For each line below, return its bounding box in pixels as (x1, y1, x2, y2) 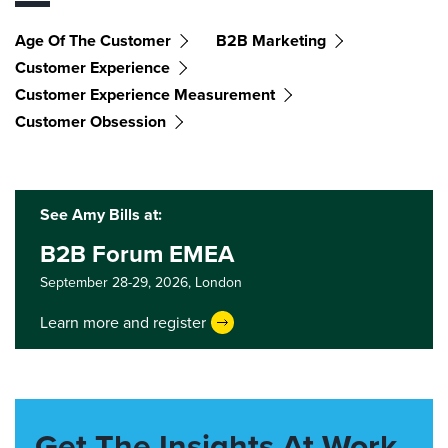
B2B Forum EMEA (40, 236, 234, 272)
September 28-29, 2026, (40, 272, 195, 293)
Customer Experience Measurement (15, 83, 275, 106)
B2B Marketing (216, 29, 326, 52)
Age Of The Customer (15, 29, 171, 52)
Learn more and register (40, 310, 206, 334)
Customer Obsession (15, 110, 166, 133)
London (195, 272, 242, 293)
